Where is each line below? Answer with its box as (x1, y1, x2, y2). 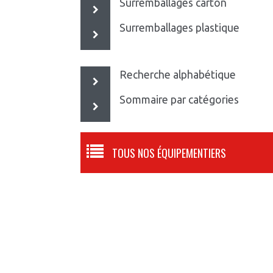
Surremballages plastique (119, 22, 239, 34)
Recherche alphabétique (119, 69, 236, 80)
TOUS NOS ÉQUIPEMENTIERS (112, 145, 226, 161)
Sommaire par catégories (119, 94, 239, 105)
